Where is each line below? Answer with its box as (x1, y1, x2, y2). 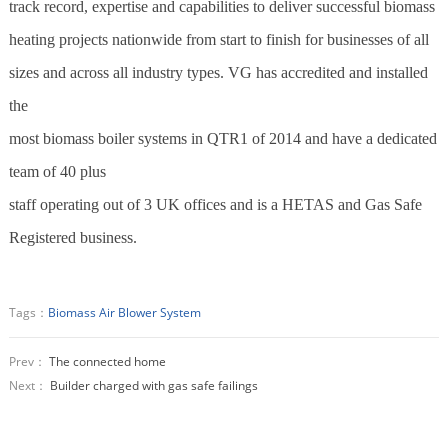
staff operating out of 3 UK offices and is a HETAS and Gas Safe (8, 195, 422, 213)
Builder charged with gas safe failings (49, 376, 258, 394)
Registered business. (8, 228, 137, 246)
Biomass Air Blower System (47, 303, 201, 321)
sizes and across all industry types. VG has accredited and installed (8, 63, 428, 81)
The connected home (48, 352, 166, 370)
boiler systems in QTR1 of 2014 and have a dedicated (93, 129, 437, 147)
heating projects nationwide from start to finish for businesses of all (8, 30, 429, 48)
